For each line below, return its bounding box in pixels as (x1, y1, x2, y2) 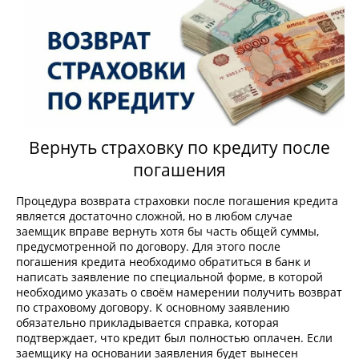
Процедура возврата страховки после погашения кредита (16, 193, 338, 209)
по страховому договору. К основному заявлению (16, 300, 290, 316)
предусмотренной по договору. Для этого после (16, 239, 280, 255)
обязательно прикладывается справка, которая (16, 315, 279, 331)
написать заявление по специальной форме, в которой (16, 269, 323, 285)
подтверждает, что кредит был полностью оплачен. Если (16, 330, 333, 346)
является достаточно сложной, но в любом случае (16, 208, 292, 224)
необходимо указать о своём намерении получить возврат (16, 284, 342, 301)
